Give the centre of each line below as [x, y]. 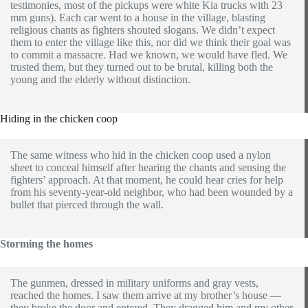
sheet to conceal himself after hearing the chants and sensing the [148, 167]
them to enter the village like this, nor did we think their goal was [151, 42]
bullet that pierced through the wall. [87, 204]
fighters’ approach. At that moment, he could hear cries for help [147, 179]
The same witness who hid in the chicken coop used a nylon [141, 155]
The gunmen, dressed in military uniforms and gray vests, [134, 283]
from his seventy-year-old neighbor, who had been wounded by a [152, 192]
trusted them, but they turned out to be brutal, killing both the [142, 67]
